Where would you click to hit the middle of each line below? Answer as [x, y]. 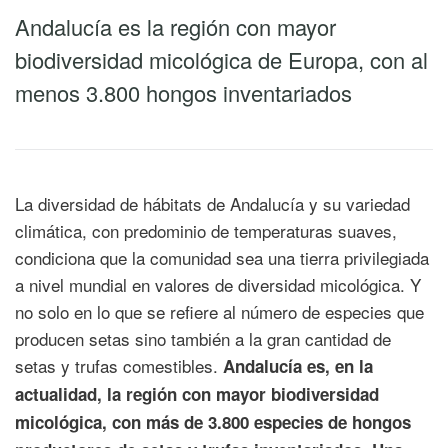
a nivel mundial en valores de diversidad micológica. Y [218, 284]
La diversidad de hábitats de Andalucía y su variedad [212, 203]
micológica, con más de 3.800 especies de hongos [213, 422]
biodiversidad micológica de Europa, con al [221, 59]
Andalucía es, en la [298, 366]
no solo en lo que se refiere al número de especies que [219, 311]
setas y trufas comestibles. [119, 365]
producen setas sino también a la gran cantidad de [203, 338]
